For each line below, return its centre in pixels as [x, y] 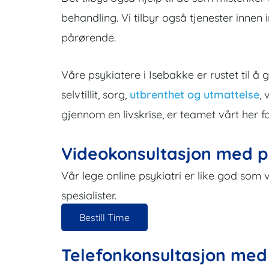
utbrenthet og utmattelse [195, 94]
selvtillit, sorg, [95, 94]
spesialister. [89, 195]
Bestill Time [104, 218]
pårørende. [89, 37]
